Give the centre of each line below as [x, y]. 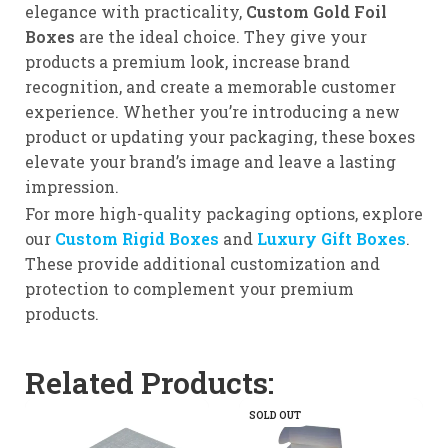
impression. [72, 186]
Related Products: [149, 382]
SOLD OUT [275, 415]
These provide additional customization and [202, 263]
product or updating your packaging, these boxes [220, 136]
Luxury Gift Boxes [331, 238]
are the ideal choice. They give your [221, 36]
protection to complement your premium [189, 288]
